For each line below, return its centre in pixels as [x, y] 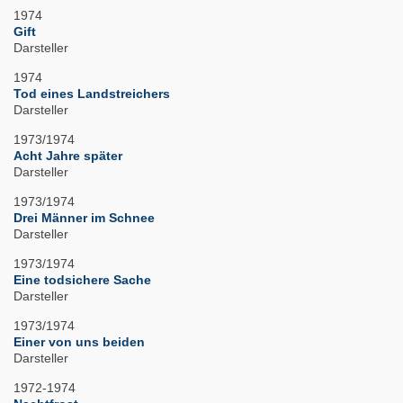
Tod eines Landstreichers [92, 94]
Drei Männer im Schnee [84, 218]
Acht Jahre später [68, 156]
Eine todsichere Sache [82, 280]
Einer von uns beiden [79, 342]
